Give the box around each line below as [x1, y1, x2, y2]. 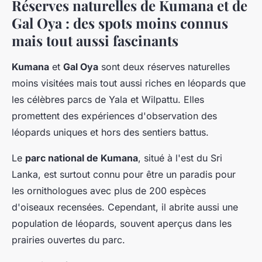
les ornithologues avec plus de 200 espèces [12, 185, 206, 197]
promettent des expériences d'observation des [12, 110, 217, 122]
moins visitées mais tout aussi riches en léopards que [12, 77, 246, 89]
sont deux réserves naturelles [98, 61, 230, 73]
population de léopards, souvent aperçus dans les [12, 218, 232, 230]
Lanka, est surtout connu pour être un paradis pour [12, 168, 236, 181]
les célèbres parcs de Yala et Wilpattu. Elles [12, 94, 204, 106]
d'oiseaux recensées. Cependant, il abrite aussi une [12, 201, 238, 213]
